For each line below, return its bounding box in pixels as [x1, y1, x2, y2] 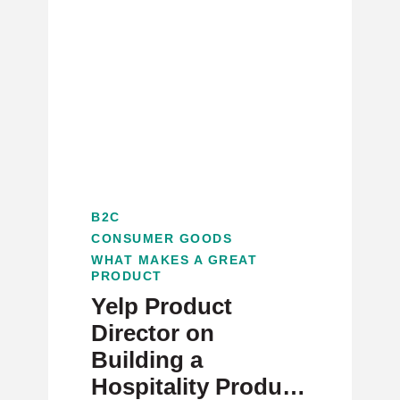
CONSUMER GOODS [91, 231, 232, 246]
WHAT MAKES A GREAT [91, 253, 257, 267]
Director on [91, 320, 214, 346]
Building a [91, 346, 203, 373]
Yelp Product [91, 293, 232, 320]
